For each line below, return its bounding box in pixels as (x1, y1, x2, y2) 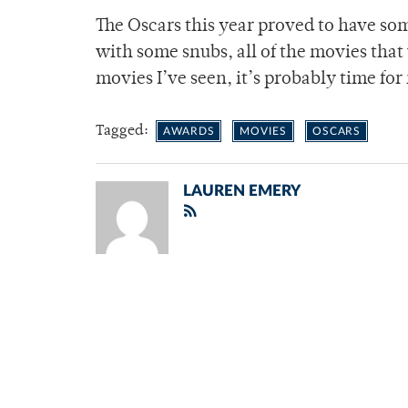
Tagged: (96, 124, 152, 139)
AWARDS (163, 126, 215, 138)
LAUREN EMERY (183, 183, 301, 199)
